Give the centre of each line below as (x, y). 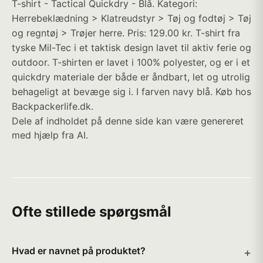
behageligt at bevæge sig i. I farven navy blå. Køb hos (131, 92)
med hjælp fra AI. (50, 135)
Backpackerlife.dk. (53, 106)
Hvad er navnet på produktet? (79, 251)
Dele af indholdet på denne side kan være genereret (128, 121)
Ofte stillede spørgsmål (92, 212)
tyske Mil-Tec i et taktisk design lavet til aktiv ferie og (131, 48)
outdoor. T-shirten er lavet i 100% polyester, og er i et (131, 62)
